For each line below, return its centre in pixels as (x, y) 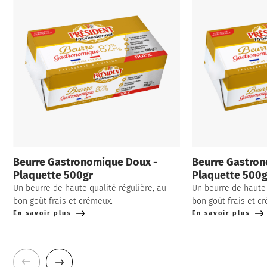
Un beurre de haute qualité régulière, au (90, 188)
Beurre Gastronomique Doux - (86, 162)
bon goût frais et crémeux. (63, 201)
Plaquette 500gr (53, 176)
